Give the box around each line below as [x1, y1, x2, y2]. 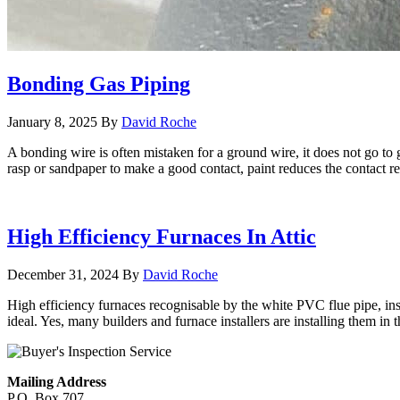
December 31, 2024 [7, 266, 119, 282]
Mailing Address [7, 373, 106, 389]
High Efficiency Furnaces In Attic [7, 224, 316, 248]
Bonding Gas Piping [7, 72, 190, 96]
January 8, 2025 [7, 114, 97, 130]
